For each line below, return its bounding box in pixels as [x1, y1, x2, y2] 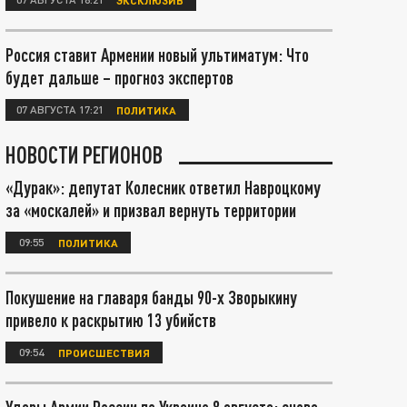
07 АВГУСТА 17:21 [16, 102, 104, 116]
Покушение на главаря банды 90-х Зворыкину [5, 286, 297, 308]
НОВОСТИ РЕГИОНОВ [5, 141, 163, 168]
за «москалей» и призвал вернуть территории [5, 199, 296, 221]
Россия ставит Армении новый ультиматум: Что [5, 44, 309, 65]
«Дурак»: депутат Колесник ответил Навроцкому [5, 176, 321, 198]
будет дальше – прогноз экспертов [5, 66, 233, 88]
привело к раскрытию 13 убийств [5, 309, 216, 331]
